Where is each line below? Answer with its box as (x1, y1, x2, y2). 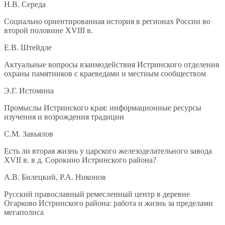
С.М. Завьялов (4, 130, 53, 139)
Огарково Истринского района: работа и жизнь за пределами (4, 199, 213, 208)
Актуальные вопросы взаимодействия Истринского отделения (4, 60, 219, 69)
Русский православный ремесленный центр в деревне (4, 190, 190, 199)
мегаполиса (4, 208, 44, 217)
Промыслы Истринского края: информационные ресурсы (4, 103, 201, 113)
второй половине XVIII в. (4, 26, 93, 35)
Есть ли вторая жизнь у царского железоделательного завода (4, 147, 212, 156)
